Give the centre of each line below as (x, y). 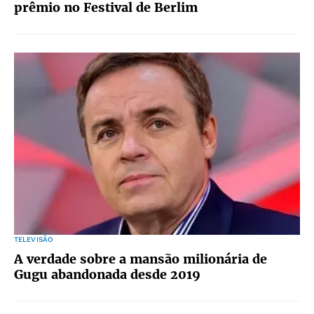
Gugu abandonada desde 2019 (107, 274)
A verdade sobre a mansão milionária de (141, 259)
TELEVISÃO (34, 239)
